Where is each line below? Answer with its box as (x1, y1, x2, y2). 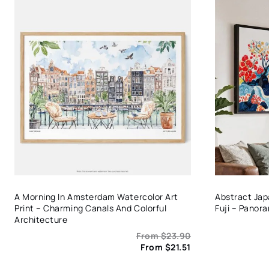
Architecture (14, 214, 68, 226)
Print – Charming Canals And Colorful (14, 202, 167, 214)
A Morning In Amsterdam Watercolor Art (14, 191, 178, 203)
